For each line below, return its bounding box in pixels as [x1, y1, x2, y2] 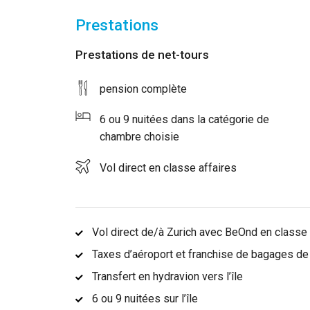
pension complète [100, 82, 188, 95]
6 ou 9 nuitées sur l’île [92, 291, 199, 305]
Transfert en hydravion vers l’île [92, 269, 244, 283]
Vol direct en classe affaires [100, 161, 237, 174]
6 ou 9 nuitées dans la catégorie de [100, 113, 270, 127]
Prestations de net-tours [75, 47, 210, 62]
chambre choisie [100, 130, 180, 144]
